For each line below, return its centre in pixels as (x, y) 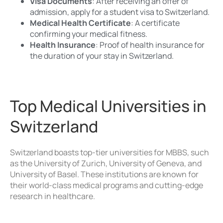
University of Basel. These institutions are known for (104, 174)
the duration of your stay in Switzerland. (102, 56)
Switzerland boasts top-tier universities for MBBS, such (110, 153)
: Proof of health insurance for (150, 45)
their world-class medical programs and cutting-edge (107, 185)
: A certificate (155, 23)
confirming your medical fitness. (89, 34)
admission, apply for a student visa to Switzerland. (120, 12)
